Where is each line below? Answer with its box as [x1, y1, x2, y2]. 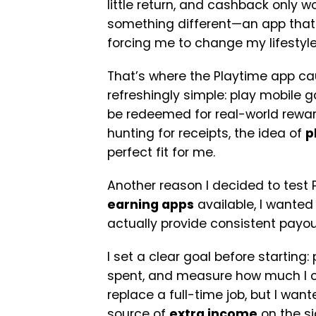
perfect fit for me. [107, 144, 215, 161]
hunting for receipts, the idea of [107, 125, 305, 142]
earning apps [107, 196, 194, 213]
